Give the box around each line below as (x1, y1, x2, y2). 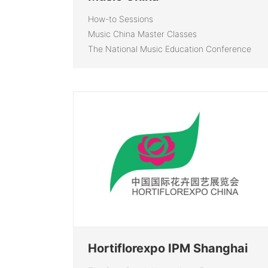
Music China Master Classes (88, 28, 197, 39)
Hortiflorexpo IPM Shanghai (88, 240, 248, 255)
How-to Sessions (88, 13, 153, 24)
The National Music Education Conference (88, 43, 251, 54)
